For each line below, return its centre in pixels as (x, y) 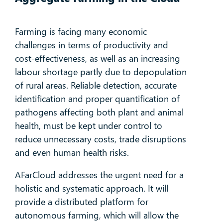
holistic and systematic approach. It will (91, 188)
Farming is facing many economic (81, 32)
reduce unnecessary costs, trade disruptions (100, 139)
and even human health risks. (73, 153)
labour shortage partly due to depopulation (101, 72)
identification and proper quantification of (97, 99)
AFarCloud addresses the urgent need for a (99, 175)
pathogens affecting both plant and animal (99, 112)
